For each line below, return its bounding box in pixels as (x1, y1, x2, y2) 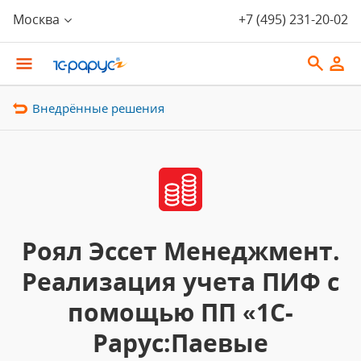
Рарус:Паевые (93, 326, 268, 359)
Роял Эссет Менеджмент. (21, 234, 340, 268)
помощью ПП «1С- (68, 296, 293, 329)
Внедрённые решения (32, 100, 164, 116)
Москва (13, 10, 60, 28)
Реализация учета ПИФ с (22, 265, 339, 298)
